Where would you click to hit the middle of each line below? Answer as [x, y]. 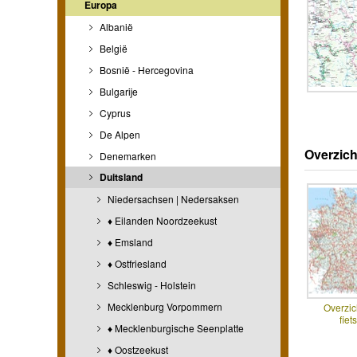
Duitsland [120, 177]
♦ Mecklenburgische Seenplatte [175, 328]
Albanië [115, 26]
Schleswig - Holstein [151, 284]
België [112, 48]
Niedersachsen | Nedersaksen [172, 198]
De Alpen [119, 134]
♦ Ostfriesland [136, 263]
